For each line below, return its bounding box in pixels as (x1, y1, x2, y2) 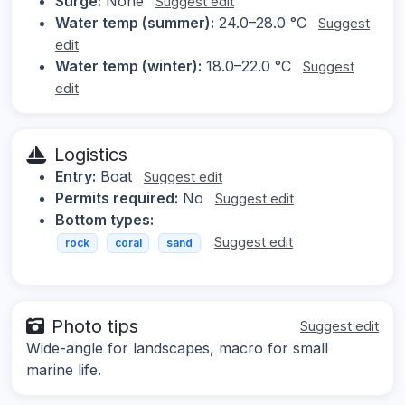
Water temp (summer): (55, 14, 214, 33)
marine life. (26, 360, 101, 379)
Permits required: (55, 189, 178, 208)
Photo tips (52, 315, 138, 337)
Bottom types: (55, 211, 154, 230)
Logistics (54, 144, 127, 166)
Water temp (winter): (55, 57, 202, 76)
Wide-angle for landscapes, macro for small (26, 338, 328, 357)
